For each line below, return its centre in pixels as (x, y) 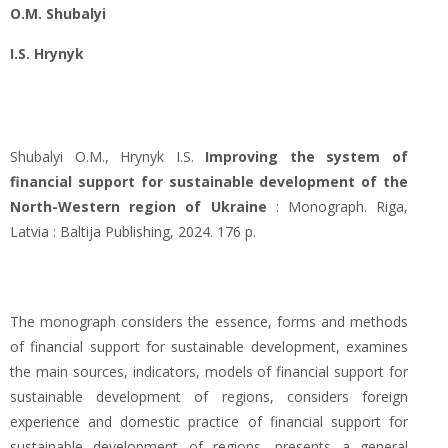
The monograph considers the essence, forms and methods (209, 321)
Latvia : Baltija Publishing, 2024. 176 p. (133, 231)
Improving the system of (301, 156)
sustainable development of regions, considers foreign (209, 396)
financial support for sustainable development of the (209, 181)
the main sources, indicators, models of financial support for (209, 371)
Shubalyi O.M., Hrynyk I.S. (102, 156)
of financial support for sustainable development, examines (209, 346)
